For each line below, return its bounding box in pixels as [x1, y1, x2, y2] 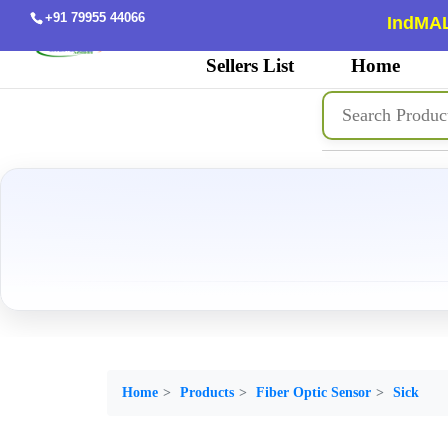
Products [180, 385, 234, 401]
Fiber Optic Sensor [256, 385, 371, 401]
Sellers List [206, 55, 294, 76]
